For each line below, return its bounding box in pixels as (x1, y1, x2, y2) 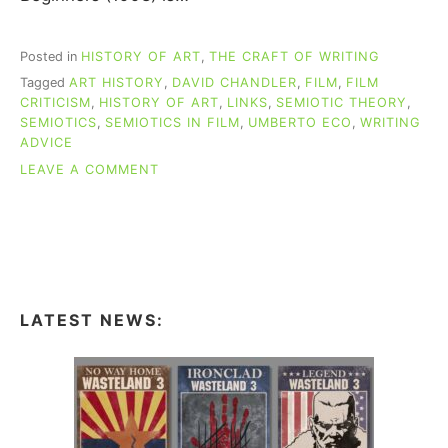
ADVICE (20, 135, 73, 151)
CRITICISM (20, 95, 91, 111)
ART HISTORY (69, 75, 164, 91)
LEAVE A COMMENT (20, 161, 159, 177)
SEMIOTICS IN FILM (105, 115, 240, 131)
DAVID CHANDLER (172, 75, 297, 91)
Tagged (20, 75, 69, 91)
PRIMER (158, 220, 210, 236)
